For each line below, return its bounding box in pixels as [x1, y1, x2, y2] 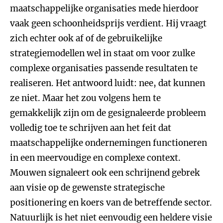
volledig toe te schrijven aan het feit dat [10, 122, 171, 133]
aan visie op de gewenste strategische [10, 182, 165, 193]
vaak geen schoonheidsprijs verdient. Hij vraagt [10, 18, 207, 29]
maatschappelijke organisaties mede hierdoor [10, 3, 199, 14]
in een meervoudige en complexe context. [10, 152, 181, 163]
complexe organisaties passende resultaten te [10, 63, 198, 74]
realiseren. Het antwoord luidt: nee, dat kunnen [10, 78, 205, 89]
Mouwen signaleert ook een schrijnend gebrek [10, 167, 200, 178]
